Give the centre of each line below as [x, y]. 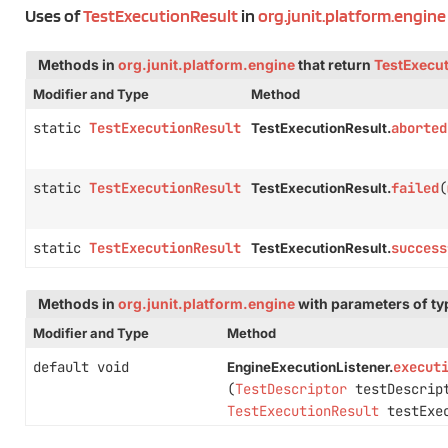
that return [334, 65]
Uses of [54, 15]
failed [415, 188]
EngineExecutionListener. [309, 367]
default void [81, 367]
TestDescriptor [290, 389]
